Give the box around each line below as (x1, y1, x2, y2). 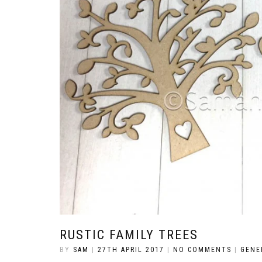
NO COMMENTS (173, 245, 232, 254)
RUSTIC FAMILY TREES (60, 227, 198, 242)
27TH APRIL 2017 (98, 245, 164, 254)
